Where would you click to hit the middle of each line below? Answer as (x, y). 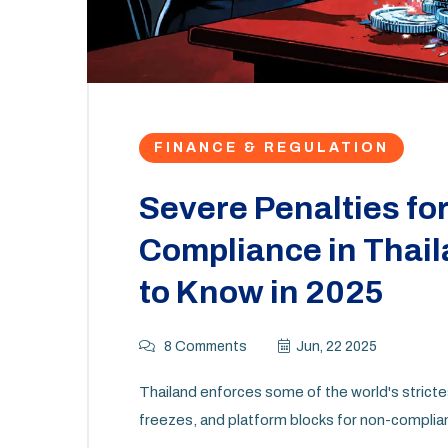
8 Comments (204, 347)
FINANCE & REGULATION (271, 148)
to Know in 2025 (261, 293)
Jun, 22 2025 (336, 347)
